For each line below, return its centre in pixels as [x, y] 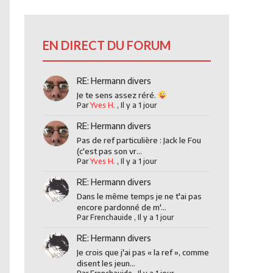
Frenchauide [111, 217]
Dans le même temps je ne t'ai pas [139, 196]
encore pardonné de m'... [121, 207]
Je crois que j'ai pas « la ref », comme [143, 252]
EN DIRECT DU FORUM [107, 45]
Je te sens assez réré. [117, 95]
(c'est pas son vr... [109, 151]
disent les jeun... [106, 263]
